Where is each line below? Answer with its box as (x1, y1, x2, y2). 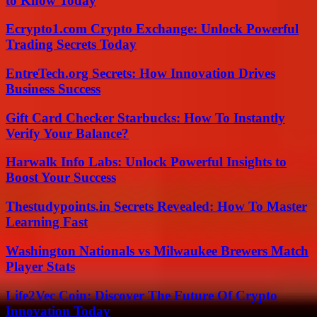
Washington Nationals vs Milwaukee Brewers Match (6, 243, 309, 258)
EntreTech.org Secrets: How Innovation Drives (6, 65, 275, 81)
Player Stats (6, 258, 75, 274)
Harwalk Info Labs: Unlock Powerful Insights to (6, 154, 287, 170)
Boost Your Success (6, 170, 116, 185)
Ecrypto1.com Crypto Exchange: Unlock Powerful (6, 21, 299, 37)
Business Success (6, 81, 100, 96)
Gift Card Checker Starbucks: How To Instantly (6, 110, 285, 125)
